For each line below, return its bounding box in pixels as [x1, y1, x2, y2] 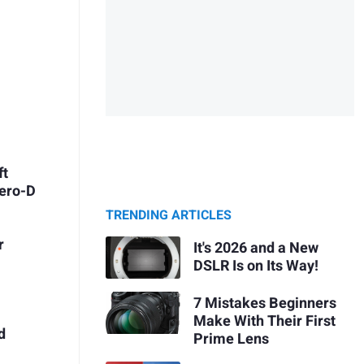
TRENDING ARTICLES [106, 206, 232, 226]
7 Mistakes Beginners [193, 292, 336, 314]
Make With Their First [193, 310, 336, 332]
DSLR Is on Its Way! [193, 254, 318, 277]
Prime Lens [193, 327, 269, 350]
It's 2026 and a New [193, 236, 318, 259]
